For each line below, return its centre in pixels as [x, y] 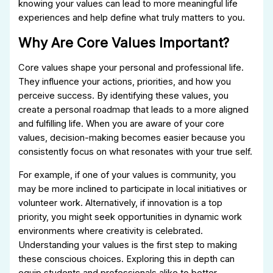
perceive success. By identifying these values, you [124, 96]
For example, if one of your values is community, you [127, 175]
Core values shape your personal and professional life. [131, 68]
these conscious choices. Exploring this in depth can [127, 259]
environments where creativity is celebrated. [111, 231]
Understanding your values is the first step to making [128, 245]
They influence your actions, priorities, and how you [125, 82]
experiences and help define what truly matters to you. [132, 17]
